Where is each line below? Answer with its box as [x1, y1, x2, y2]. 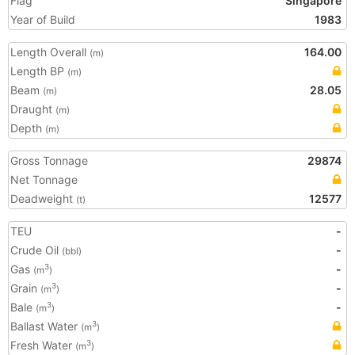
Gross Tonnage [10, 154, 88, 167]
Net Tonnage [10, 173, 78, 186]
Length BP [10, 64, 67, 78]
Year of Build [10, 13, 75, 26]
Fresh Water [10, 338, 75, 352]
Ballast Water [10, 319, 81, 333]
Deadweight [10, 192, 76, 205]
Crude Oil [10, 243, 62, 257]
